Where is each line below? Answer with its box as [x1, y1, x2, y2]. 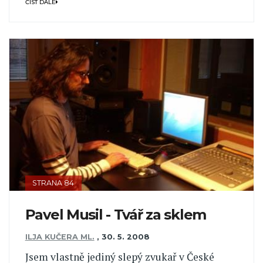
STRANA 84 [32, 178, 75, 187]
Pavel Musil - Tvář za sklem [25, 205, 207, 223]
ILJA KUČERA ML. [25, 232, 95, 242]
